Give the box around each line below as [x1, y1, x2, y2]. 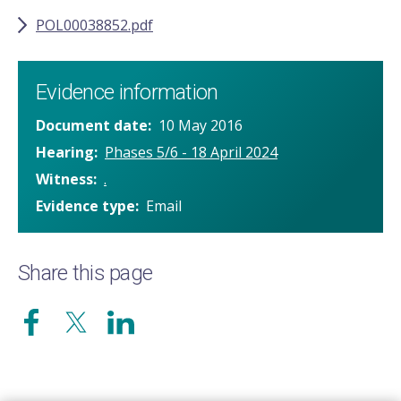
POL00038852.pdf [36, 15, 153, 36]
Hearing [36, 142, 94, 163]
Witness [36, 169, 93, 190]
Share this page [18, 260, 153, 286]
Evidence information [36, 80, 218, 106]
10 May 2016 [158, 115, 243, 136]
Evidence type [36, 196, 135, 217]
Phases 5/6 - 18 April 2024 [105, 142, 277, 163]
